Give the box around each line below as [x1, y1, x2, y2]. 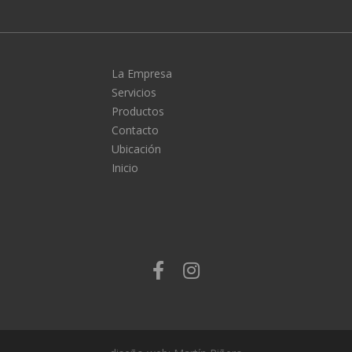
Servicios [111, 85, 156, 100]
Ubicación [111, 141, 161, 156]
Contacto [111, 123, 159, 137]
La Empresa [111, 66, 172, 81]
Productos [111, 104, 164, 119]
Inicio [111, 160, 138, 175]
